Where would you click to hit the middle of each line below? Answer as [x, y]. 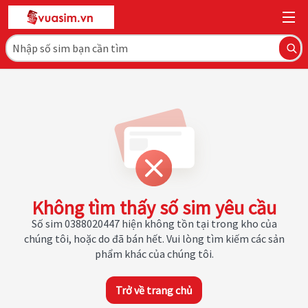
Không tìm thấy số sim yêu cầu [154, 208]
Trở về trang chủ [154, 290]
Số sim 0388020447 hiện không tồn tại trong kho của [154, 223]
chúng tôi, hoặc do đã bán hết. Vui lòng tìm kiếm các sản [154, 239]
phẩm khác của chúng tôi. [154, 254]
